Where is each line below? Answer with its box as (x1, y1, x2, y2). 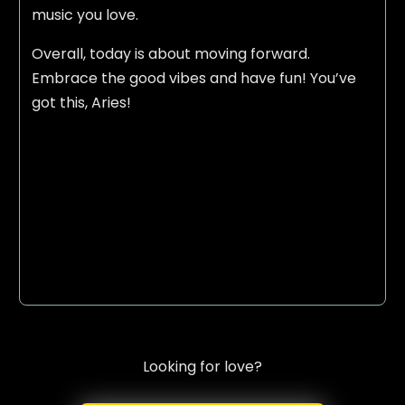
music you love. (31, 5, 138, 26)
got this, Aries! (31, 92, 131, 114)
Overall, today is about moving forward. (31, 43, 310, 65)
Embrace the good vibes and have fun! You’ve (31, 68, 356, 89)
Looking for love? (142, 355, 262, 377)
